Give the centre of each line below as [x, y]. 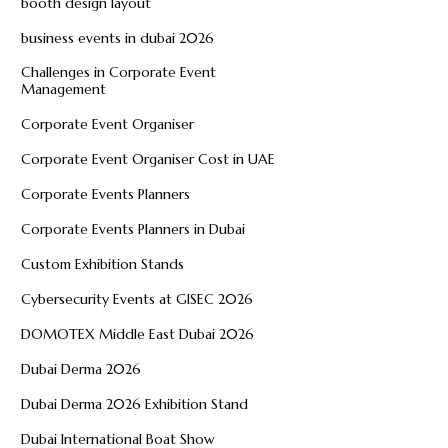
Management [64, 89]
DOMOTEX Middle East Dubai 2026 [138, 334]
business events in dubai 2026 [118, 38]
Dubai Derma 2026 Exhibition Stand [135, 404]
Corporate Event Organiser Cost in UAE [148, 159]
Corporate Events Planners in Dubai [133, 229]
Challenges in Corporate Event [119, 72]
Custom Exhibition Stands [103, 264]
